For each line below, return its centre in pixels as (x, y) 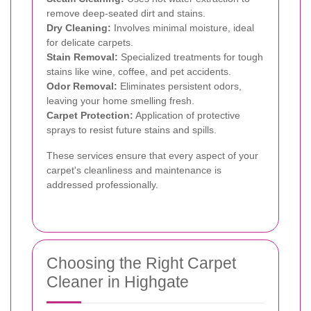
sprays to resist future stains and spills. (132, 129)
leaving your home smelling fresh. (120, 100)
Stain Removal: (82, 57)
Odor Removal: (82, 86)
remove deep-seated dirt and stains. (126, 13)
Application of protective (187, 115)
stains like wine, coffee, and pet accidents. (139, 71)
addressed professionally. (102, 184)
